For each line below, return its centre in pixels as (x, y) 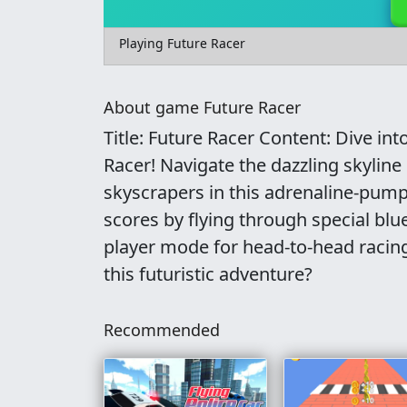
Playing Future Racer (182, 43)
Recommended (162, 330)
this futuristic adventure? (208, 274)
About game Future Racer (202, 107)
